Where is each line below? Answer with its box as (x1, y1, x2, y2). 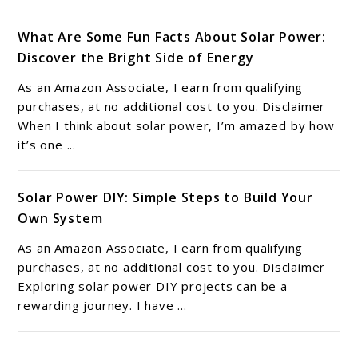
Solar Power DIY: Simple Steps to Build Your (18, 188, 313, 206)
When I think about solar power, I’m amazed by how (18, 117, 335, 133)
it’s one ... (18, 136, 77, 153)
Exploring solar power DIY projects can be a (18, 277, 288, 294)
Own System (18, 209, 103, 227)
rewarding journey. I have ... (18, 296, 187, 313)
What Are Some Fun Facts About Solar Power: (18, 27, 327, 46)
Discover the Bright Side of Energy (18, 48, 254, 66)
